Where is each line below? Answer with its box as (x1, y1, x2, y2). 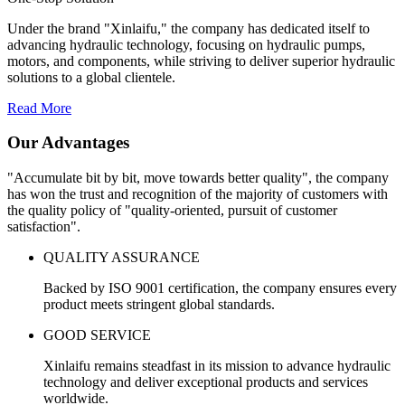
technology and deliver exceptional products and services (43, 374, 368, 391)
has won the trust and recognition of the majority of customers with (7, 186, 388, 202)
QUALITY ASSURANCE (43, 250, 200, 266)
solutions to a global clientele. (7, 69, 175, 85)
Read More (7, 99, 71, 116)
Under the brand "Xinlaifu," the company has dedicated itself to (7, 20, 370, 36)
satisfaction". (7, 219, 80, 235)
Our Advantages (7, 133, 129, 153)
